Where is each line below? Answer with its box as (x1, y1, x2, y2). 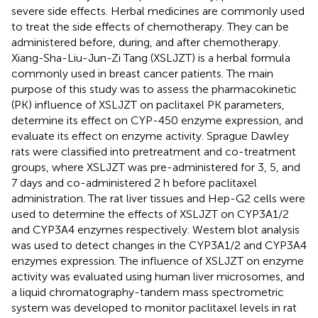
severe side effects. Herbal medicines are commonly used (11, 4, 305, 18)
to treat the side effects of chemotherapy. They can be (11, 19, 289, 33)
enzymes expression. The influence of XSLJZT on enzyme (11, 253, 304, 268)
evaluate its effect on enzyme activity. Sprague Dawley (11, 128, 289, 143)
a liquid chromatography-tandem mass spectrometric (11, 285, 284, 299)
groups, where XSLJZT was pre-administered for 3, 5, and (11, 160, 300, 174)
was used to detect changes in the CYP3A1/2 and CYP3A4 (11, 238, 307, 252)
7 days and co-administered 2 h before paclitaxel (11, 175, 257, 190)
